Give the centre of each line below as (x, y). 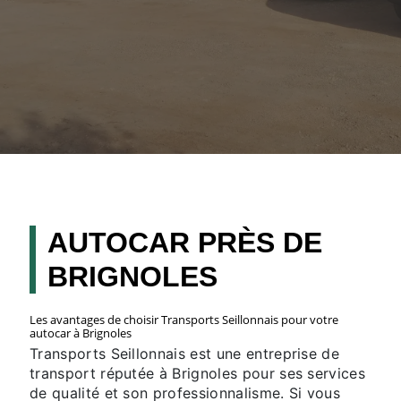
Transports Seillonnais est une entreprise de (185, 354)
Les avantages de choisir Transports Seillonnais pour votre (184, 320)
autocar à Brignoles (81, 333)
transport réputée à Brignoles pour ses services (198, 374)
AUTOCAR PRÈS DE (184, 243)
